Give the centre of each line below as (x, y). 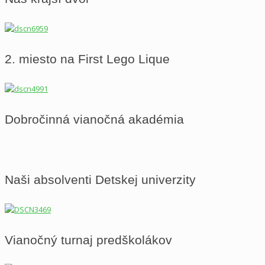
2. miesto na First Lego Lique (87, 59)
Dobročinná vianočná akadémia (94, 119)
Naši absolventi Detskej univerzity (100, 179)
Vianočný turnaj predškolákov (88, 240)
